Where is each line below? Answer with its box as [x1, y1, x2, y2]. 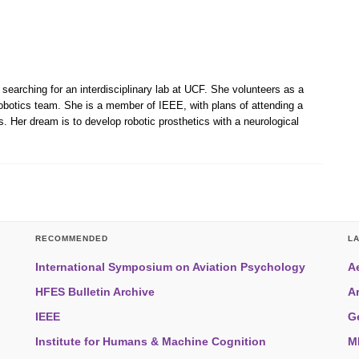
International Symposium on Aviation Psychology [35, 260, 305, 274]
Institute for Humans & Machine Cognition [35, 335, 266, 349]
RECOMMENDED [35, 234, 108, 244]
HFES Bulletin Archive [35, 285, 155, 299]
